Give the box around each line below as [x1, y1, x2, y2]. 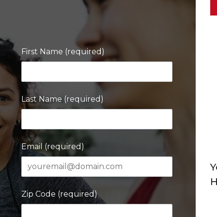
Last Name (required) [21, 94, 104, 104]
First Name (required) [21, 47, 105, 56]
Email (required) [21, 142, 84, 151]
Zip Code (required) [21, 189, 97, 199]
